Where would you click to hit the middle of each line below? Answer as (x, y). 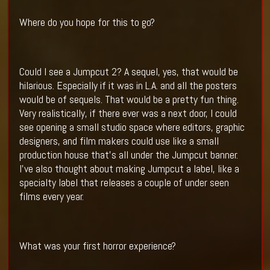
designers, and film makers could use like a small (119, 141)
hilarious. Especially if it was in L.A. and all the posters (128, 86)
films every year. (52, 196)
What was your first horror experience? (97, 246)
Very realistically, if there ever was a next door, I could (128, 113)
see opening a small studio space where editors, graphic (132, 127)
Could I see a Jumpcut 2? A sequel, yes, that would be (128, 72)
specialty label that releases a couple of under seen (124, 183)
